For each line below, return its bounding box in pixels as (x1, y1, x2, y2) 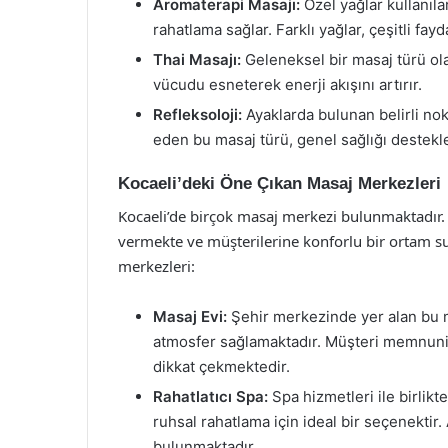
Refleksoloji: (153, 105, 242, 124)
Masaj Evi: (153, 306, 227, 326)
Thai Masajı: (153, 50, 241, 69)
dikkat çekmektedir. (153, 356, 290, 376)
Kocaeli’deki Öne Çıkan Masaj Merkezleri (118, 174, 441, 193)
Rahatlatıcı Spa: (153, 386, 268, 406)
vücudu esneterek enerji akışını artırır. (153, 75, 422, 94)
